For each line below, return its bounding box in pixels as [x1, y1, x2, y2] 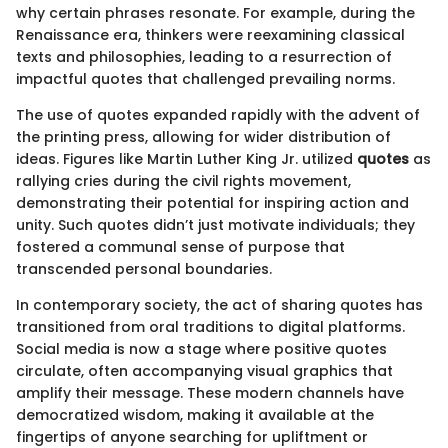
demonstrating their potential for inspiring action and [16, 193, 409, 214]
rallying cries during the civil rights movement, [16, 171, 351, 192]
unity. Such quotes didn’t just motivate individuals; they [16, 215, 415, 236]
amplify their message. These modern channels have [16, 383, 404, 404]
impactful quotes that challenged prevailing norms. [16, 69, 395, 90]
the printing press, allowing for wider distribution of [16, 127, 391, 148]
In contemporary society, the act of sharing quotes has [16, 295, 423, 316]
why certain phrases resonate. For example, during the [16, 3, 415, 24]
